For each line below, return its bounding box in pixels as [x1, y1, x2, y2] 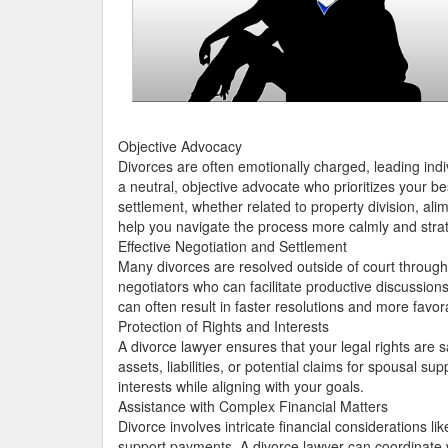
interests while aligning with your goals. [118, 376, 364, 396]
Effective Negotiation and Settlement [118, 236, 347, 256]
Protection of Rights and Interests [118, 316, 329, 336]
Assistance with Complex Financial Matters [118, 396, 388, 416]
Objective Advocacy [118, 136, 242, 156]
